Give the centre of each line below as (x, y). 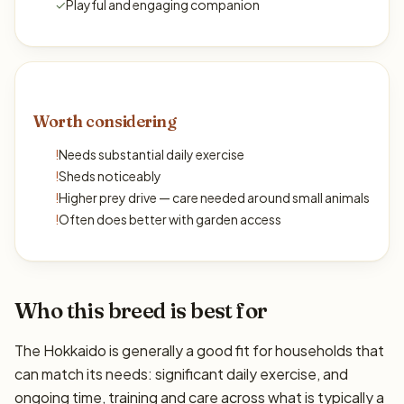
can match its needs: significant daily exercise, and (181, 373)
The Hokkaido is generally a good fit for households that (199, 350)
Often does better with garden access (170, 219)
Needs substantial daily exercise (151, 154)
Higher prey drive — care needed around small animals (214, 197)
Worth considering (105, 121)
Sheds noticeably (110, 175)
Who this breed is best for (141, 310)
